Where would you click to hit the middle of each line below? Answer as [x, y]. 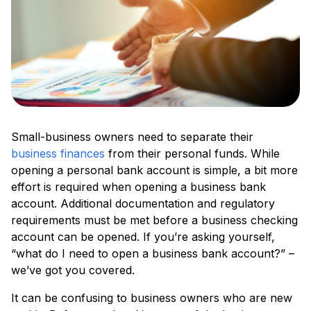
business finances [58, 153]
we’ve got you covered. [73, 270]
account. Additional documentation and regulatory [143, 203]
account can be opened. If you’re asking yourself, [143, 237]
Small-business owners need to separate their [132, 137]
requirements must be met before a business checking [154, 220]
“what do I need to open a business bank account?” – [153, 253]
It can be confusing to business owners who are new [152, 298]
